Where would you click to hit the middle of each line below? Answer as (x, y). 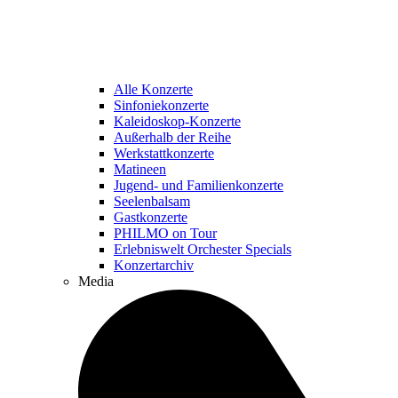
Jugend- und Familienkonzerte (199, 185)
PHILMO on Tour (165, 233)
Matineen (140, 169)
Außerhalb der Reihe (172, 137)
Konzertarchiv (154, 265)
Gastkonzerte (151, 217)
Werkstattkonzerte (164, 153)
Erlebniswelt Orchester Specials (203, 249)
